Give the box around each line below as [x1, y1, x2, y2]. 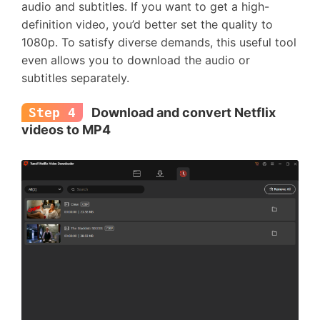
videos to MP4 [21, 122, 111, 137]
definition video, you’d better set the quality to [21, 17, 273, 31]
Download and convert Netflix [89, 105, 276, 120]
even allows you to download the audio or [21, 53, 250, 67]
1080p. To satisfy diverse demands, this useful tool [21, 35, 296, 49]
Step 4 [29, 105, 76, 120]
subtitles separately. [21, 71, 133, 85]
